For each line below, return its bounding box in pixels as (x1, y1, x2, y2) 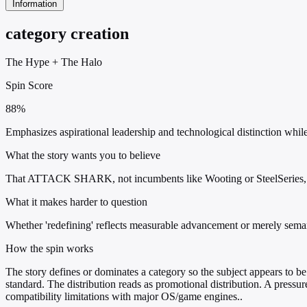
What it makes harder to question (5, 196, 147, 208)
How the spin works (5, 243, 93, 255)
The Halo (61, 56, 102, 69)
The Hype (5, 56, 49, 69)
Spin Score (5, 79, 53, 92)
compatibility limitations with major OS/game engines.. (5, 291, 243, 303)
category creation (5, 24, 129, 42)
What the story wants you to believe (5, 149, 160, 162)
